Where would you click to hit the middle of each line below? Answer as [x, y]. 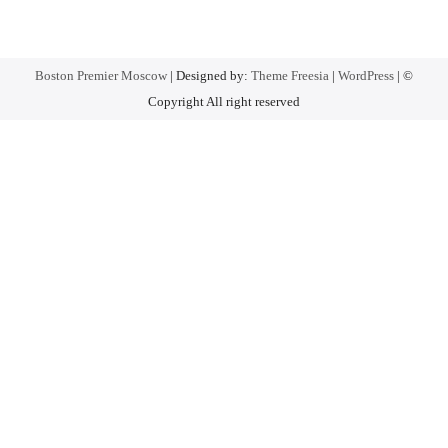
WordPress [365, 75]
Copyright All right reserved [223, 101]
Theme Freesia [289, 75]
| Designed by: [208, 75]
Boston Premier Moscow [100, 75]
